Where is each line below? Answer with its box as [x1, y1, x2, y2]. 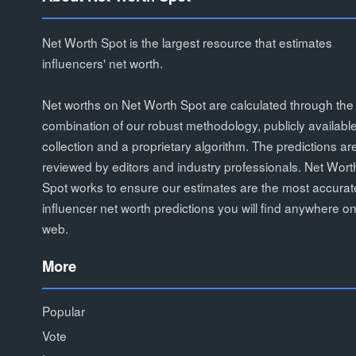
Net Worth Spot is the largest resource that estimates [41, 33, 332, 51]
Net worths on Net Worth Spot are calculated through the [41, 95, 354, 113]
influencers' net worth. [41, 53, 163, 72]
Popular [41, 301, 85, 319]
